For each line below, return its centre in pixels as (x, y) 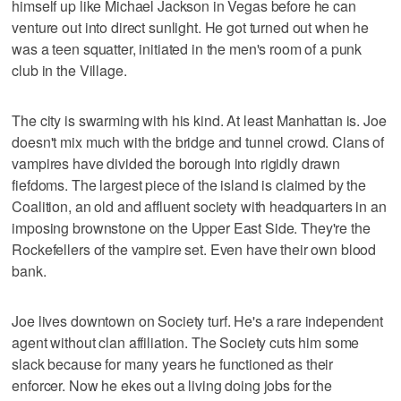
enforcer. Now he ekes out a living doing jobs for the (172, 385)
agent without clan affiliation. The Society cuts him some (186, 342)
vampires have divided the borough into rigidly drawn (176, 163)
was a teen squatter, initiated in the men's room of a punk (187, 48)
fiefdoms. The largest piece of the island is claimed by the (189, 184)
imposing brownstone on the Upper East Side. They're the (191, 227)
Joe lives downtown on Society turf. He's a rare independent (198, 320)
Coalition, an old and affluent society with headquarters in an (199, 206)
